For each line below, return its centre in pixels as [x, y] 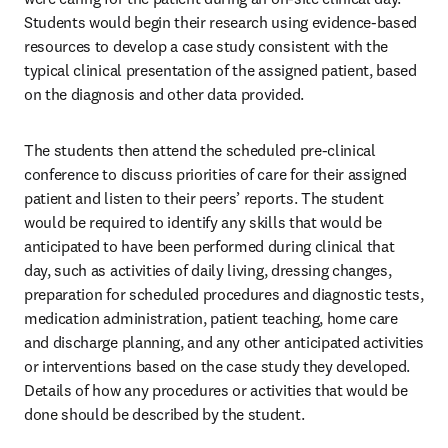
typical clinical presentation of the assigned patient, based [220, 70]
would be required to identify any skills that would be [203, 222]
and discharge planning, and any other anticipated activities [224, 342]
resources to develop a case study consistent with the [206, 46]
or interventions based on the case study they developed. [217, 366]
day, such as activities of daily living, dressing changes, [208, 270]
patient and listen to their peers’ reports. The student [204, 198]
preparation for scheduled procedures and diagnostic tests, [224, 294]
